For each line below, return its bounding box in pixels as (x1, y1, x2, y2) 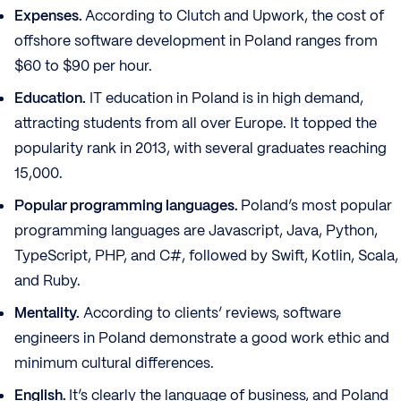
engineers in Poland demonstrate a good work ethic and (14, 328, 389, 348)
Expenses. (14, 6, 85, 26)
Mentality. (14, 303, 80, 323)
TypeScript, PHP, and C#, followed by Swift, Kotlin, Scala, (14, 246, 398, 266)
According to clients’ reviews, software (80, 303, 341, 323)
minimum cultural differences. (14, 354, 214, 373)
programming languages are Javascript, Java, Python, (14, 221, 378, 241)
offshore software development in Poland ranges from (14, 31, 378, 51)
